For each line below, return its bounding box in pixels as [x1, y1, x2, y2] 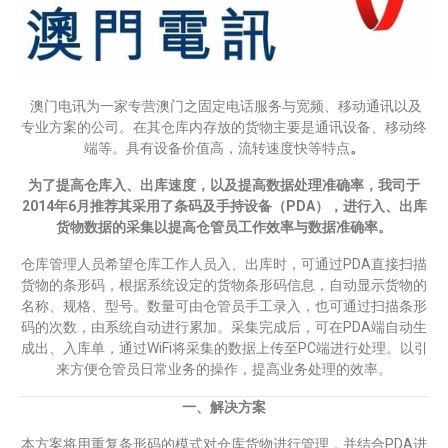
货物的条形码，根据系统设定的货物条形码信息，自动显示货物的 [21, 276, 427, 293]
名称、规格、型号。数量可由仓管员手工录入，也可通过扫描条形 [21, 297, 427, 314]
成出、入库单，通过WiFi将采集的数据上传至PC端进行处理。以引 [20, 339, 428, 356]
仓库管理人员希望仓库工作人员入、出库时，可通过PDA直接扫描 [21, 255, 427, 272]
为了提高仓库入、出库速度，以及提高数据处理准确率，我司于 [28, 176, 420, 193]
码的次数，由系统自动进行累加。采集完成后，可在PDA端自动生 [21, 318, 427, 335]
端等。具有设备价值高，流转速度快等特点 [84, 139, 350, 156]
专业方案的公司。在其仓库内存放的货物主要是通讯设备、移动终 [21, 118, 427, 135]
